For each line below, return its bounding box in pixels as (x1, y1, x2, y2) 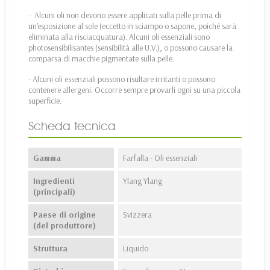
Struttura (33, 243, 67, 254)
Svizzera (122, 209, 152, 221)
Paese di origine (33, 209, 96, 221)
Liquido (122, 243, 148, 254)
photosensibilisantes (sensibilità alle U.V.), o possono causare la (28, 42, 233, 54)
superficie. (28, 95, 61, 107)
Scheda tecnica (28, 119, 116, 134)
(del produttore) (33, 220, 96, 231)
